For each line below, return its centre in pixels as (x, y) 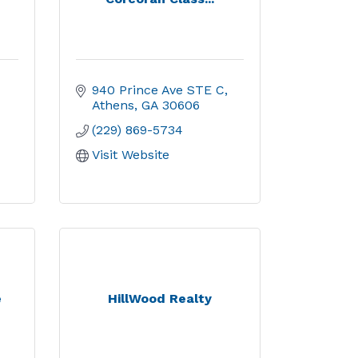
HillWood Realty (159, 298)
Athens (113, 105)
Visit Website (130, 155)
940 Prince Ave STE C (158, 90)
